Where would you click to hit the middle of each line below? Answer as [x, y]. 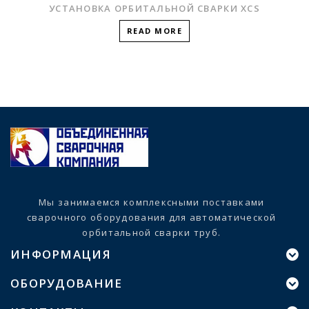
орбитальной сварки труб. [152, 232]
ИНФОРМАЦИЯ [61, 254]
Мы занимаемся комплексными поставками [152, 202]
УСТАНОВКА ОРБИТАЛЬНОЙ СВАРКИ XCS [154, 8]
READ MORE [154, 30]
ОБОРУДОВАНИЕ [67, 283]
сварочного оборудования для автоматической [151, 217]
